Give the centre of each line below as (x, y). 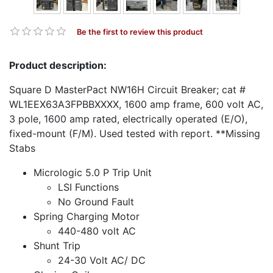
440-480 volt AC (97, 231)
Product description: (58, 65)
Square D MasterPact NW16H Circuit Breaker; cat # (127, 89)
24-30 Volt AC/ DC (102, 260)
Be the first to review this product (140, 32)
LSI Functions (88, 187)
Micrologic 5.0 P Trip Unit (93, 172)
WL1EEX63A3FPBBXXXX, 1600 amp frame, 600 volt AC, (136, 104)
